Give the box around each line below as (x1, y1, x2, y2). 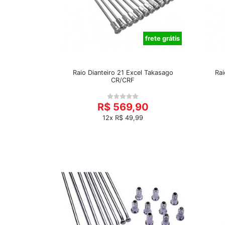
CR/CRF (111, 76, 135, 84)
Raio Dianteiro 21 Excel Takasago (72, 69, 173, 76)
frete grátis (145, 35, 180, 42)
